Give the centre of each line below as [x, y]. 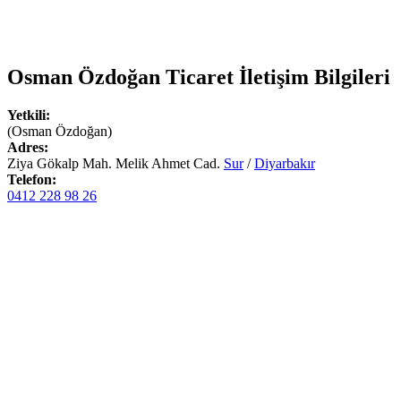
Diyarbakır [285, 163]
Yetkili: [29, 115]
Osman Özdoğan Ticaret [120, 77]
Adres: [28, 147]
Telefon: [32, 179]
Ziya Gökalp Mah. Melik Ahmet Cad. [115, 163]
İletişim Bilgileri [312, 77]
